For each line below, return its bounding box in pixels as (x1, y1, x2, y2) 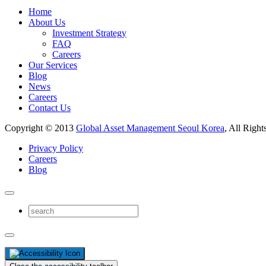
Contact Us (28, 102, 71, 113)
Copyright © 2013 (5, 122, 76, 133)
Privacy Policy (28, 142, 83, 153)
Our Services (28, 59, 77, 70)
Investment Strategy (52, 27, 126, 38)
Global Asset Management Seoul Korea (76, 122, 224, 133)
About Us (28, 17, 65, 27)
